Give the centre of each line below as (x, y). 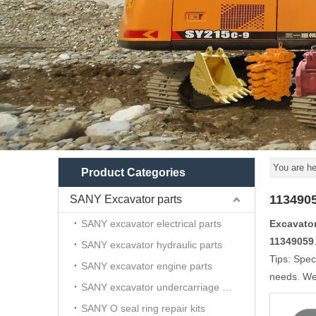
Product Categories (133, 172)
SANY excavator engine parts (147, 266)
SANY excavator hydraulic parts (152, 245)
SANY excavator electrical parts (151, 224)
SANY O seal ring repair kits (143, 308)
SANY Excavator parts (126, 199)
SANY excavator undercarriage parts (227, 287)
